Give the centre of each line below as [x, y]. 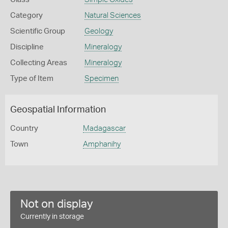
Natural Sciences [112, 16]
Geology [98, 31]
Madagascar [104, 129]
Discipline [27, 47]
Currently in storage [52, 217]
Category [26, 16]
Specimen [101, 79]
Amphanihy [102, 144]
